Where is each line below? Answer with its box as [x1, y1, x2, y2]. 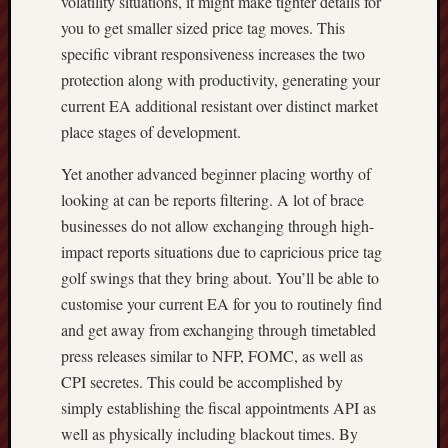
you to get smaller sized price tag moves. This [61, 17, 345, 38]
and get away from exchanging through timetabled [61, 319, 376, 340]
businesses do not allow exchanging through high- [61, 215, 374, 236]
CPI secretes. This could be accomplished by [61, 371, 343, 392]
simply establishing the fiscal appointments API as [61, 397, 376, 418]
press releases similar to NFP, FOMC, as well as [61, 345, 363, 366]
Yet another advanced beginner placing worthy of [61, 163, 371, 184]
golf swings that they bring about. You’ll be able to [61, 267, 379, 288]
